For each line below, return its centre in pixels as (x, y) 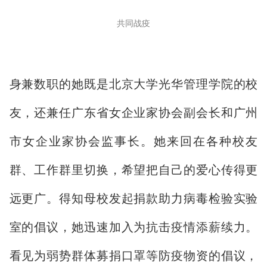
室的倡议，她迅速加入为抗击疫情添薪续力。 (133, 227)
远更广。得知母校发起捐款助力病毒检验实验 (133, 198)
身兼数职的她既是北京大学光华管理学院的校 (133, 84)
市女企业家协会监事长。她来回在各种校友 (133, 141)
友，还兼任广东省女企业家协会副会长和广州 (133, 112)
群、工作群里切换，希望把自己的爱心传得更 (133, 170)
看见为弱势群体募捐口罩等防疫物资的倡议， (133, 255)
